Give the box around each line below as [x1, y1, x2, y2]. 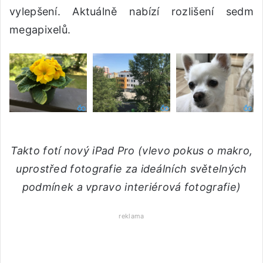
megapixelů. [9, 23, 71, 36]
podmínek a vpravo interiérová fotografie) [22, 180, 241, 193]
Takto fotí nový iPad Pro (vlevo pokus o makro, [10, 144, 253, 157]
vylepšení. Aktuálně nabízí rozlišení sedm [9, 5, 254, 18]
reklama [119, 211, 144, 220]
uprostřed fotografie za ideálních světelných [16, 162, 247, 175]
